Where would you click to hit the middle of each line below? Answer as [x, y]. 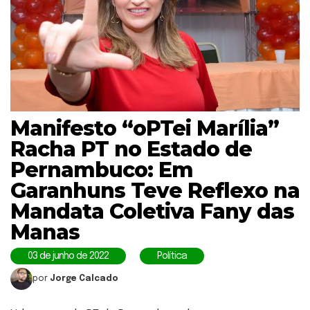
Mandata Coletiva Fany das [152, 211]
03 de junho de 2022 [68, 256]
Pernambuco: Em [102, 170]
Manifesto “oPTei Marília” [145, 128]
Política [172, 256]
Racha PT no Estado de [131, 149]
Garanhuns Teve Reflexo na [155, 190]
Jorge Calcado [84, 279]
